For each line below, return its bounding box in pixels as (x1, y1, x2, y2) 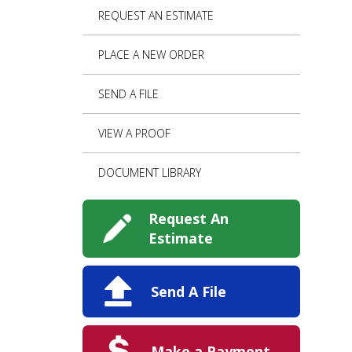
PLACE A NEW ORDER (97, 47, 204, 63)
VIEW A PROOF (97, 126, 170, 141)
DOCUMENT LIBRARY (97, 165, 201, 181)
